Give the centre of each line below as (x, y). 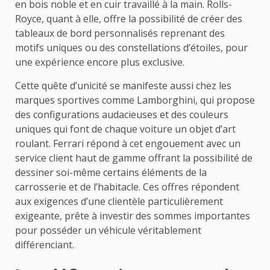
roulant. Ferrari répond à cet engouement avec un (128, 143)
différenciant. (45, 244)
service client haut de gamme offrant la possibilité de (134, 158)
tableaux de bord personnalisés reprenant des (120, 33)
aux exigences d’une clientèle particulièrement (119, 201)
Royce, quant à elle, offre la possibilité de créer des (129, 18)
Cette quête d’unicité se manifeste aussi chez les (123, 85)
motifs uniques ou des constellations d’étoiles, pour (131, 47)
